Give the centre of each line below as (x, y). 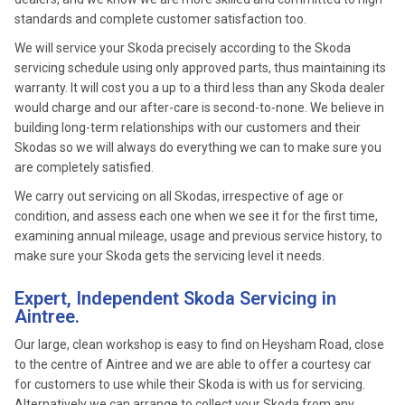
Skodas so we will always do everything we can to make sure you (198, 147)
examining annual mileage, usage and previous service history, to (198, 236)
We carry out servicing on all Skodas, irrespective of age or (179, 196)
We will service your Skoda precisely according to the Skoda (183, 48)
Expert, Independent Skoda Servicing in (175, 298)
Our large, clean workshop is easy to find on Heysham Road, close (199, 344)
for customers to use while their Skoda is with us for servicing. (190, 384)
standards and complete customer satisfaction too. (160, 19)
